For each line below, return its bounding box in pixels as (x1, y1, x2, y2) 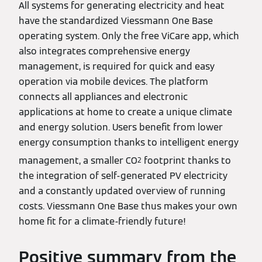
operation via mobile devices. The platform (19, 75, 208, 88)
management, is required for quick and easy (19, 60, 215, 73)
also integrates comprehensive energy (19, 45, 190, 57)
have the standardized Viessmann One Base (19, 15, 213, 27)
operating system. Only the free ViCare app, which (19, 30, 239, 42)
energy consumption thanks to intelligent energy (19, 136, 239, 149)
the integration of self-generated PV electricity (19, 170, 227, 182)
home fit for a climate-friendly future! (19, 215, 186, 228)
